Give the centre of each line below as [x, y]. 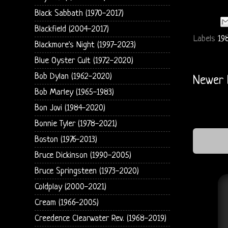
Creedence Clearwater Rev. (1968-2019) [100, 218]
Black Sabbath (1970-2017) [79, 13]
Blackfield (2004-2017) [72, 29]
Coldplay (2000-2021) [70, 187]
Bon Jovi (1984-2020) [70, 108]
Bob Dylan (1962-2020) [73, 76]
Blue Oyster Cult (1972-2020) [84, 61]
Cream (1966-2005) [66, 203]
